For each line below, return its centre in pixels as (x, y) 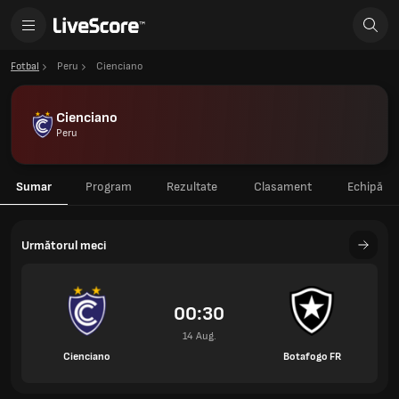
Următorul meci (64, 245)
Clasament (283, 187)
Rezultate (192, 187)
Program (108, 187)
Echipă (365, 187)
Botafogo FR (312, 356)
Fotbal (25, 66)
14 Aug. (199, 336)
